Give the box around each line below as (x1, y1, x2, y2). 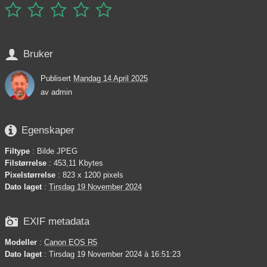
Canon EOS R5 (44, 237, 97, 247)
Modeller (5, 237, 37, 247)
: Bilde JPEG (30, 146, 77, 156)
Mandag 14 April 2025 (73, 73, 148, 83)
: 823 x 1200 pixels (55, 170, 123, 179)
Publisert (41, 73, 73, 83)
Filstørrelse (5, 158, 46, 167)
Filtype (5, 146, 30, 156)
